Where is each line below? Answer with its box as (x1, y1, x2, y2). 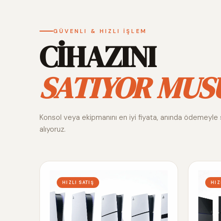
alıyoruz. (39, 124, 66, 134)
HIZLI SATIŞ (62, 179, 94, 185)
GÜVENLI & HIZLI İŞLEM (53, 27, 147, 35)
